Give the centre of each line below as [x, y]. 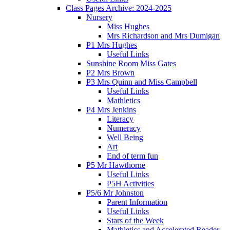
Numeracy [124, 128]
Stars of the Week [135, 220]
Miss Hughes [128, 26]
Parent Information [137, 202]
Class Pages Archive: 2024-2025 [119, 8]
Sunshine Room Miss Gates [131, 63]
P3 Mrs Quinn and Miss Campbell [142, 82]
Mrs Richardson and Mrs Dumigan [163, 35]
